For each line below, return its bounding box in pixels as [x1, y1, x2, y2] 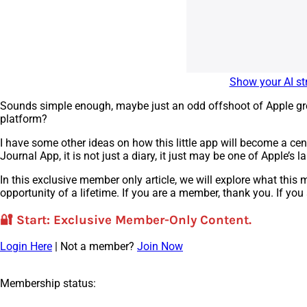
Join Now [137, 240, 183, 254]
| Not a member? [52, 240, 137, 254]
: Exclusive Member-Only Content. [47, 212, 251, 228]
